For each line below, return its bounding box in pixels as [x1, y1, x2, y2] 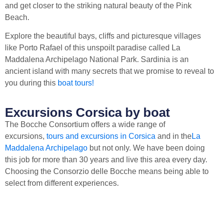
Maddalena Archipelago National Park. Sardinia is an [5, 55, 189, 64]
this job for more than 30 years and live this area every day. [5, 155, 207, 164]
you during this [5, 79, 58, 88]
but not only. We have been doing [88, 143, 205, 152]
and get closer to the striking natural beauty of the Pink [5, 1, 192, 10]
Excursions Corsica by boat [5, 105, 170, 120]
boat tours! [58, 79, 94, 88]
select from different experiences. [5, 178, 119, 187]
